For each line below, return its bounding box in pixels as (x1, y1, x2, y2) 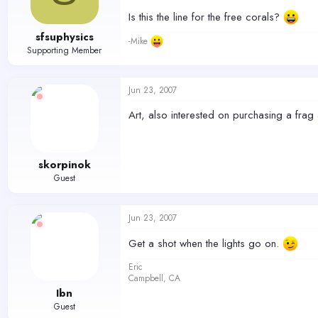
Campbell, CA (128, 272, 180, 285)
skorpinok (38, 157, 91, 172)
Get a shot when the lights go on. (128, 236, 283, 251)
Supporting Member (27, 43, 102, 57)
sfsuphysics (35, 28, 94, 45)
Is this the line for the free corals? (128, 9, 283, 25)
